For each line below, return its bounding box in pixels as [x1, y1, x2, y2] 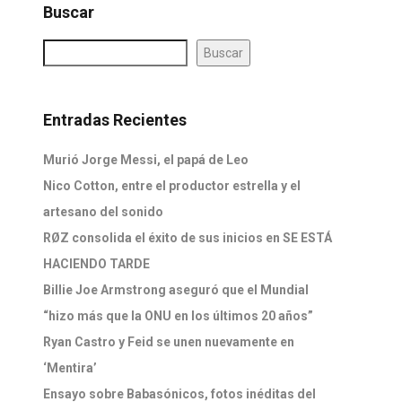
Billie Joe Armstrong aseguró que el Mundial [42, 283, 309, 297]
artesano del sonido [42, 205, 163, 219]
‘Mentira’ [42, 361, 97, 375]
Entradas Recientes [42, 110, 187, 129]
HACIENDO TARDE [42, 257, 150, 271]
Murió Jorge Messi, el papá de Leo [42, 153, 249, 167]
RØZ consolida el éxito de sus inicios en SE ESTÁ [42, 231, 332, 245]
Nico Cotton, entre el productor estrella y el [42, 179, 301, 193]
